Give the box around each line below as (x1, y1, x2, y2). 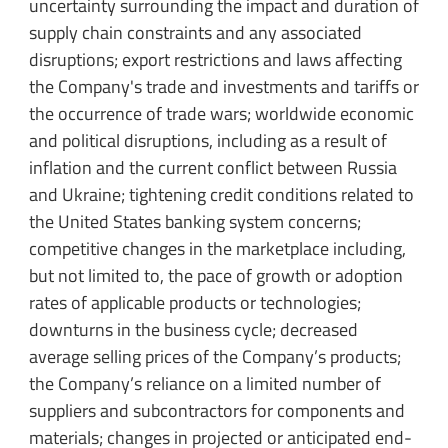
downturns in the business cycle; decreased (28, 315, 358, 343)
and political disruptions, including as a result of (28, 126, 387, 154)
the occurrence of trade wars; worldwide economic (28, 99, 414, 127)
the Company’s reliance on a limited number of (28, 369, 381, 397)
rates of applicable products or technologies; (28, 288, 361, 316)
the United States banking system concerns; (28, 207, 361, 235)
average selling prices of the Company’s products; (28, 342, 401, 370)
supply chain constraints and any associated (28, 18, 362, 46)
